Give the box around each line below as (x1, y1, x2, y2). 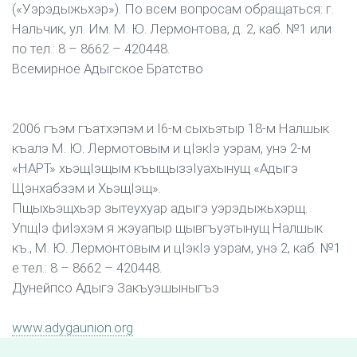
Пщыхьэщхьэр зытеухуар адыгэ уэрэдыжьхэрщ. (12, 200, 308, 216)
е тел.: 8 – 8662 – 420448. (12, 260, 162, 276)
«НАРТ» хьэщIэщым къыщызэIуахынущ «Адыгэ (12, 160, 298, 176)
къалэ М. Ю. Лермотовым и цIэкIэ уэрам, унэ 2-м (12, 140, 311, 156)
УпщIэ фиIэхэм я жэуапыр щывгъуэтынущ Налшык (12, 220, 323, 236)
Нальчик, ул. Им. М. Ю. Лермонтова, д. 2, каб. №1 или (12, 21, 331, 37)
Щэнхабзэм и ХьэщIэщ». (12, 180, 161, 196)
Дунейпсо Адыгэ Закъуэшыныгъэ (12, 280, 219, 296)
